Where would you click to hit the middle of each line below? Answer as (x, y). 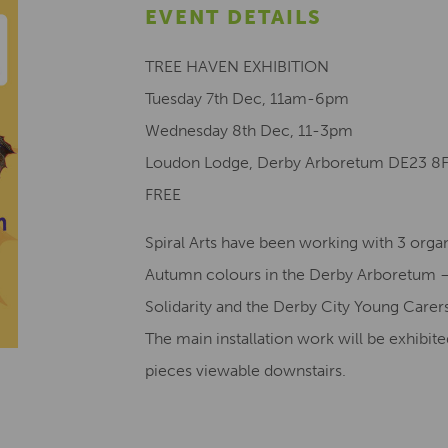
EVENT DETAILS (233, 17)
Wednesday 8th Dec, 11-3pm (249, 130)
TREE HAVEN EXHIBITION (237, 66)
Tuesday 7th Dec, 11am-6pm (247, 98)
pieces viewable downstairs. (245, 370)
